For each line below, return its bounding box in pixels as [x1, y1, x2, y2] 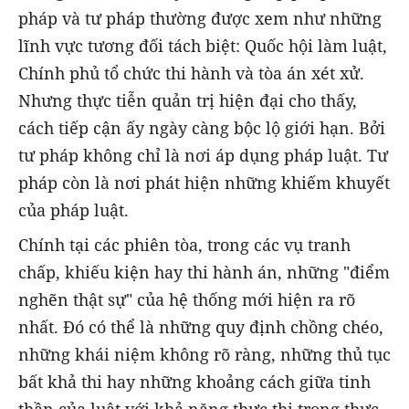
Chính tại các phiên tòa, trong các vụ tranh [18, 233, 351, 256]
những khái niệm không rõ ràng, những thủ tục [18, 342, 391, 365]
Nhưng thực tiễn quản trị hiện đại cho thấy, [18, 89, 357, 111]
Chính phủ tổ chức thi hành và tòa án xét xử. [18, 61, 364, 84]
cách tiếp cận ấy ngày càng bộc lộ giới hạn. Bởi [18, 116, 385, 139]
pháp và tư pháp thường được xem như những [18, 6, 382, 29]
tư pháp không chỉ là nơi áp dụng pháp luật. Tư [18, 143, 388, 166]
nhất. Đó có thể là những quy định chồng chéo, [18, 315, 383, 338]
